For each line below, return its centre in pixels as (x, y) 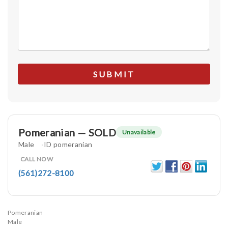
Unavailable (139, 132)
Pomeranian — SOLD (67, 132)
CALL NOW (37, 159)
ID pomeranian (68, 144)
